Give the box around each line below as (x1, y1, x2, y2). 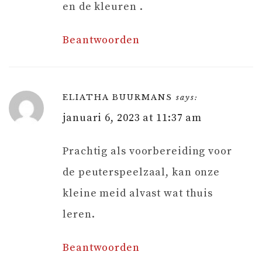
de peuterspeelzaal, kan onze (63, 165, 220, 179)
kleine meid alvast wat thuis (63, 186, 213, 200)
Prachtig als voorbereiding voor (63, 144, 232, 158)
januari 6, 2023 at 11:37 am (63, 111, 202, 125)
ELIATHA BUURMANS (63, 92, 173, 102)
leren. (63, 207, 95, 221)
